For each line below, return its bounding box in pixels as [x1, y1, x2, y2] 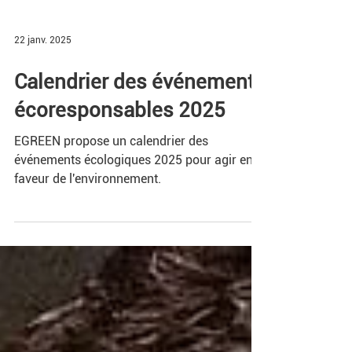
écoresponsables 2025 [14, 115, 225, 138]
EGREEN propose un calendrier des [14, 150, 208, 165]
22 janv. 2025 [14, 51, 71, 62]
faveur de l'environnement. [14, 188, 161, 203]
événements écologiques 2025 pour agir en [14, 169, 253, 184]
